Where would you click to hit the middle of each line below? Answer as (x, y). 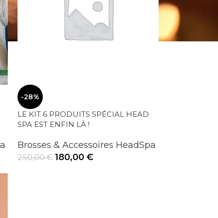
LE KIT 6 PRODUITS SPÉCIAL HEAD (83, 114)
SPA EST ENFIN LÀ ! (54, 125)
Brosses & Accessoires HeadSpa (87, 145)
